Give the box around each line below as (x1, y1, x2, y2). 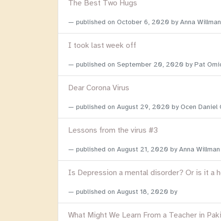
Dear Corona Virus (68, 83, 129, 93)
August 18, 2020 (117, 187, 168, 196)
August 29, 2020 (117, 103, 170, 111)
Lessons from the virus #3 (68, 125, 158, 136)
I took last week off (68, 40, 136, 51)
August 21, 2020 (117, 145, 168, 154)
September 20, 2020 (117, 60, 184, 69)
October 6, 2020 (117, 18, 169, 27)
